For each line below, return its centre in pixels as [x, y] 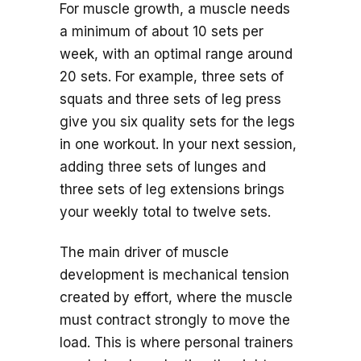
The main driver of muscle [144, 253]
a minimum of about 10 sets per [162, 32]
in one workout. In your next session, [178, 145]
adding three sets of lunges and [163, 167]
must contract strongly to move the [175, 320]
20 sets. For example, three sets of [172, 77]
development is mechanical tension [174, 275]
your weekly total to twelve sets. [165, 212]
